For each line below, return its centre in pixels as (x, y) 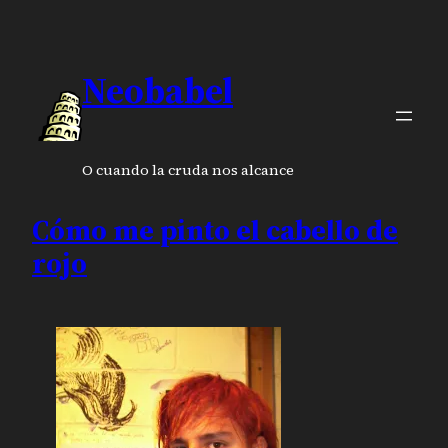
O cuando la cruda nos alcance (188, 170)
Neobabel (157, 90)
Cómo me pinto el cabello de (215, 230)
